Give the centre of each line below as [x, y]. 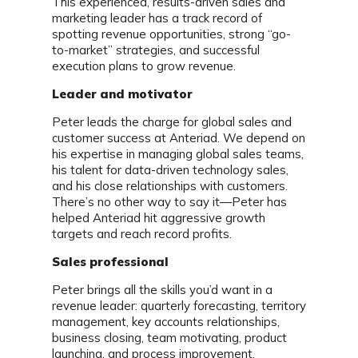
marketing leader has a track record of [157, 18]
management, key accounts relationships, [166, 322]
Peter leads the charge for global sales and [172, 122]
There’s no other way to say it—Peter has [169, 202]
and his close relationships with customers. [170, 186]
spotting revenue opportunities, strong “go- [171, 34]
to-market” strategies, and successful [156, 50]
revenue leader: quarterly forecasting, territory [179, 306]
